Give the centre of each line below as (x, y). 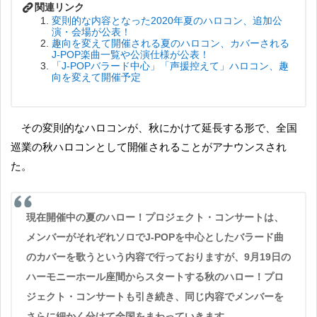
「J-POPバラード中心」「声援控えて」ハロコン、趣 (171, 66)
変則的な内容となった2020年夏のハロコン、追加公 (167, 21)
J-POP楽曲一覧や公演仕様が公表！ (131, 55)
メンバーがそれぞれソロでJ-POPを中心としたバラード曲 (155, 237)
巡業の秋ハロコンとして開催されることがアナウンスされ (149, 147)
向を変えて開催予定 (97, 77)
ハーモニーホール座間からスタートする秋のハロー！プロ (155, 277)
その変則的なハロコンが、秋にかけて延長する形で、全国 (27, 128)
